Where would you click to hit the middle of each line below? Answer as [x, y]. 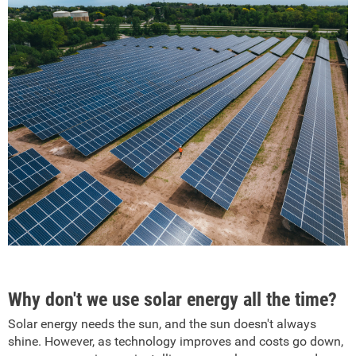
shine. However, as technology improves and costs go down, [176, 341]
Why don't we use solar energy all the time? [172, 299]
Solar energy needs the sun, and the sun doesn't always [162, 323]
